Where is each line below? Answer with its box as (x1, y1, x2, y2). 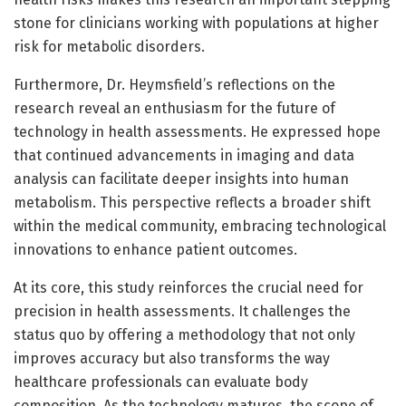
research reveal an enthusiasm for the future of (14, 100, 335, 118)
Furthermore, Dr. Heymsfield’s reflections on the (14, 76, 335, 94)
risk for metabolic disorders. (14, 38, 205, 56)
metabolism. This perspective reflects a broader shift (14, 194, 371, 212)
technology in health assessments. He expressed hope (14, 123, 381, 141)
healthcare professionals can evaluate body (14, 373, 308, 391)
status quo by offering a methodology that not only (14, 326, 355, 344)
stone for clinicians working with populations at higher (14, 14, 379, 33)
